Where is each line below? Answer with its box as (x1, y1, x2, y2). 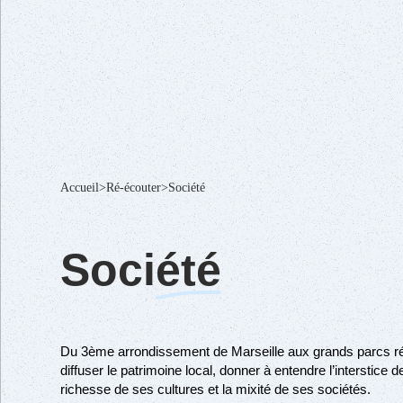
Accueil (60, 181, 99, 195)
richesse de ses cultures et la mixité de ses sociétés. (60, 381, 371, 398)
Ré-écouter (106, 181, 161, 195)
